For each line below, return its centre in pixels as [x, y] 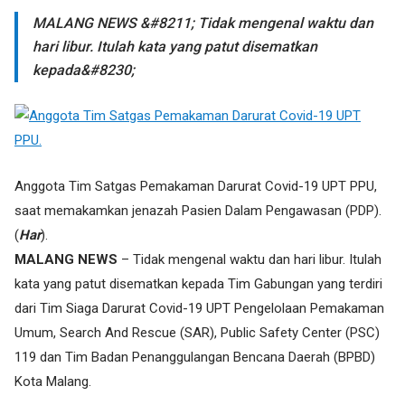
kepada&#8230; [84, 70]
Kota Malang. [53, 381]
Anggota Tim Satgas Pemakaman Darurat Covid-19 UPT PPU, [196, 186]
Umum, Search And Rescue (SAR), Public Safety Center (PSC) [197, 333]
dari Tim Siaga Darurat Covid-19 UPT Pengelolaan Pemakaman [199, 308]
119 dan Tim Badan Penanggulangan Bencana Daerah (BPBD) [195, 357]
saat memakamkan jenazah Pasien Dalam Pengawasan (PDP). [198, 211]
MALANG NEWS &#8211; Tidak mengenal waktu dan [203, 23]
